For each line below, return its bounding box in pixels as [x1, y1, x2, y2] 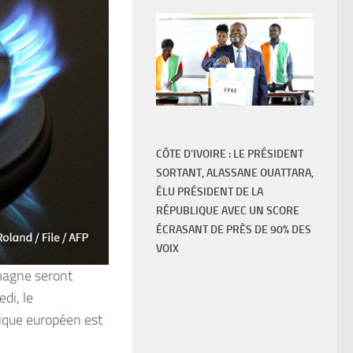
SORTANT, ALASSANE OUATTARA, [156, 166, 314, 180]
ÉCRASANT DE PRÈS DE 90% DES [156, 223, 311, 237]
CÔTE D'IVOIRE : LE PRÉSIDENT [156, 147, 303, 162]
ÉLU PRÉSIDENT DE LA [156, 185, 263, 199]
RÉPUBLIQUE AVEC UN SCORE [156, 204, 299, 218]
